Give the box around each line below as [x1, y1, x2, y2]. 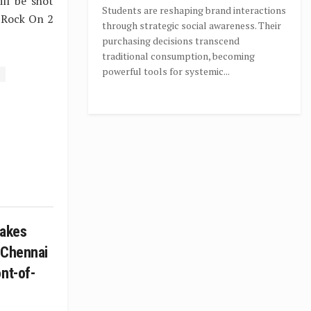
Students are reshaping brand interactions [102, 3, 286, 17]
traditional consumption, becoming [102, 49, 255, 62]
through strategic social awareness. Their [102, 19, 281, 32]
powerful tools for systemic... [102, 65, 230, 78]
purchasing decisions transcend [102, 34, 239, 47]
